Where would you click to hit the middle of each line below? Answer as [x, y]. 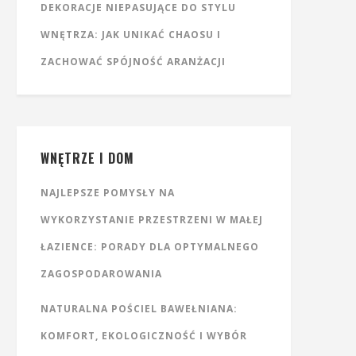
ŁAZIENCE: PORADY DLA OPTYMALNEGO [150, 247]
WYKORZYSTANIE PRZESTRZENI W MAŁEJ [152, 220]
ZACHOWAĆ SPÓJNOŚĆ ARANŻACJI [133, 62]
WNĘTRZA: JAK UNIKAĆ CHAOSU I [131, 35]
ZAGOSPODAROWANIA [101, 274]
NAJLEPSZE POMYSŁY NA [108, 193]
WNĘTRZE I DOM [87, 158]
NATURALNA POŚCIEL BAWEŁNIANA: [139, 309]
